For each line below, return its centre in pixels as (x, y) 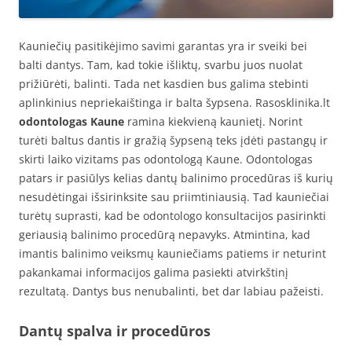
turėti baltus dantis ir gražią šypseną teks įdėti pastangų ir (173, 140)
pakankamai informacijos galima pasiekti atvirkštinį (154, 272)
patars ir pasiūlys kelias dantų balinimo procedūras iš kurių (176, 178)
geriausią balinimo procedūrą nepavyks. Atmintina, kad (165, 235)
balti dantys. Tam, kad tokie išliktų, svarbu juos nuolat (161, 65)
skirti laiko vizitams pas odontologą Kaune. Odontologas (166, 159)
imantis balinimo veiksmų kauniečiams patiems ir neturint (172, 253)
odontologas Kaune (71, 121)
